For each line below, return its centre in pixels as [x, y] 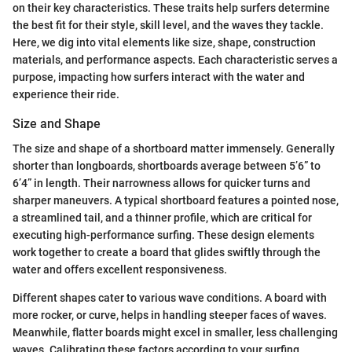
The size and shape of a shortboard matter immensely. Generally [174, 148]
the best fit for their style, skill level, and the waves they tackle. [168, 25]
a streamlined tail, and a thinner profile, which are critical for [162, 217]
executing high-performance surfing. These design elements [163, 235]
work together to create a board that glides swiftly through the [167, 252]
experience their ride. [66, 94]
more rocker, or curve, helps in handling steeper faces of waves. [170, 315]
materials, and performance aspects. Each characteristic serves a [175, 59]
